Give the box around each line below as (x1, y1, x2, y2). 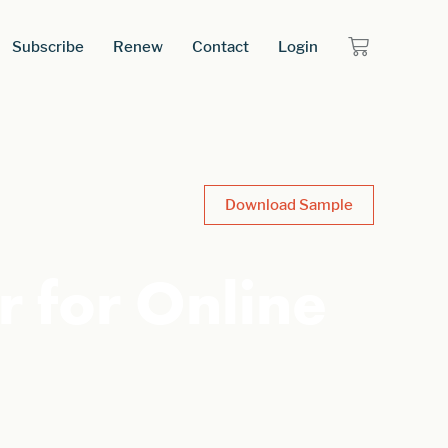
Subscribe (11, 37, 84, 56)
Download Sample (224, 194, 353, 214)
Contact (191, 37, 249, 56)
